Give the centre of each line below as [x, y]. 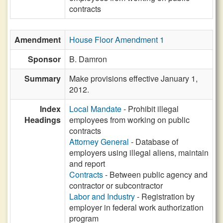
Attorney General [99, 142]
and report [87, 164]
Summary [43, 78]
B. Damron [88, 59]
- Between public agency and [155, 174]
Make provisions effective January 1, [133, 78]
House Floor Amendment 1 [117, 40]
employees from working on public [129, 120]
